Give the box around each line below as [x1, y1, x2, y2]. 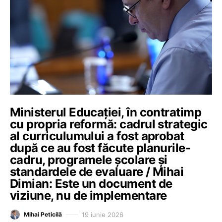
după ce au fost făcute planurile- [10, 141, 191, 155]
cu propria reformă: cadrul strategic [10, 117, 208, 131]
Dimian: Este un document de [10, 176, 172, 191]
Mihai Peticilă [24, 211, 62, 218]
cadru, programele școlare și [10, 153, 167, 167]
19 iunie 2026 [82, 210, 123, 219]
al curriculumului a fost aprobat [10, 129, 184, 143]
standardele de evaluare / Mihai [10, 165, 184, 179]
